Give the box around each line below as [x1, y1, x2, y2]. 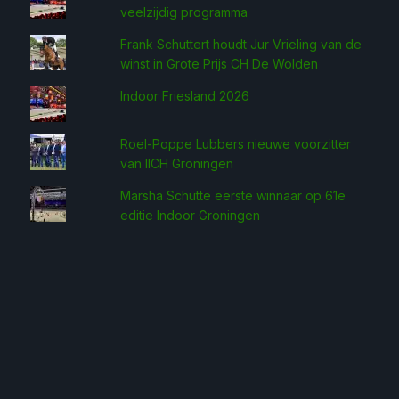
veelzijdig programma [120, 4, 248, 20]
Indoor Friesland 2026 [120, 88, 250, 103]
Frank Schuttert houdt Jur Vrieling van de [120, 37, 362, 52]
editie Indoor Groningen [120, 208, 261, 223]
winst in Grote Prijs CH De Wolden [120, 56, 319, 71]
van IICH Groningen [120, 156, 234, 171]
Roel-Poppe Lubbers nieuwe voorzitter [120, 136, 352, 151]
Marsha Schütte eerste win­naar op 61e [120, 188, 346, 203]
